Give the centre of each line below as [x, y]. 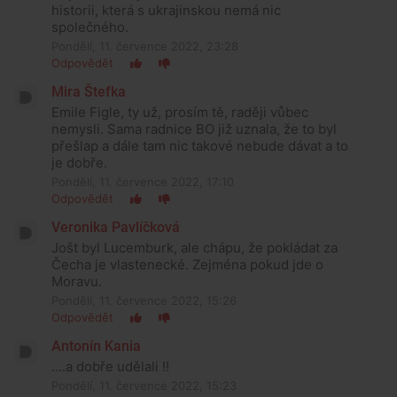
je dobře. [79, 162]
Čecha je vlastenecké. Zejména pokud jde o [187, 264]
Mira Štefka [89, 91]
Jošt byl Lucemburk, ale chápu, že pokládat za [195, 247]
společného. [90, 27]
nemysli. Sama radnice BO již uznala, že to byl [194, 128]
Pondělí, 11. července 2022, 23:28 [145, 46]
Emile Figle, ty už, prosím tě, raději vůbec [180, 112]
